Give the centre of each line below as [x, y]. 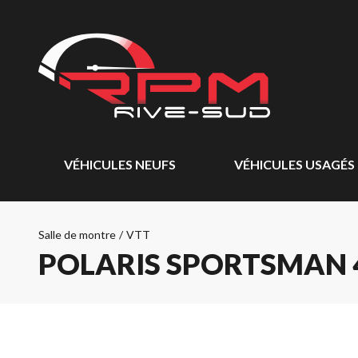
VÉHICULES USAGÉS [294, 164]
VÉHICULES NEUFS [120, 164]
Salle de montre [77, 235]
